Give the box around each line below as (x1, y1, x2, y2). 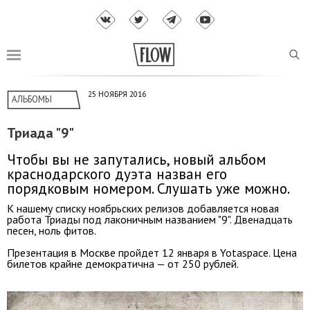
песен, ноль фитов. (7, 223, 96, 237)
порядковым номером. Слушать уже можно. (7, 179, 290, 198)
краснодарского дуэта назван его (7, 164, 227, 183)
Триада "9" (7, 124, 74, 143)
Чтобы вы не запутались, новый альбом (7, 149, 266, 169)
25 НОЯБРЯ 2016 (88, 89, 146, 100)
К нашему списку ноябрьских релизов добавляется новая (7, 201, 279, 215)
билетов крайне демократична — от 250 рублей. (7, 256, 239, 271)
